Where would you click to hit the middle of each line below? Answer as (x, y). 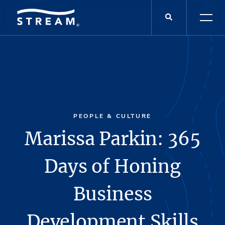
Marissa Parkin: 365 (113, 139)
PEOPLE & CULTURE (113, 116)
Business (113, 194)
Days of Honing (113, 166)
